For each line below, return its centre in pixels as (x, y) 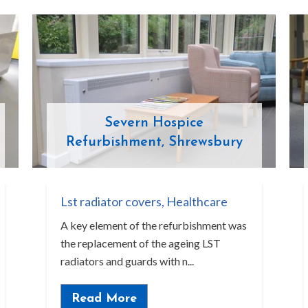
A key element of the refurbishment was (153, 225)
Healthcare (197, 201)
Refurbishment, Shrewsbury (154, 142)
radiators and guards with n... (127, 261)
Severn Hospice (154, 123)
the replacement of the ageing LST (140, 243)
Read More (104, 299)
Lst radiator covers (111, 201)
